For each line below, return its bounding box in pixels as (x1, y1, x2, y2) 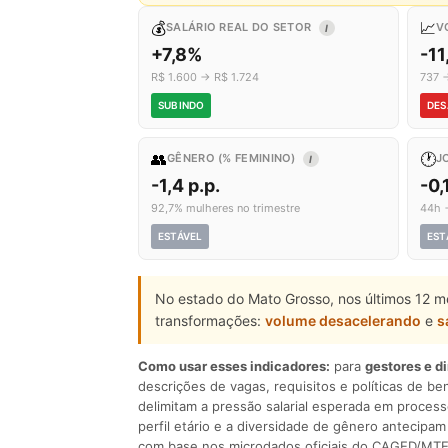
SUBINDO (158, 99, 205, 111)
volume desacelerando (265, 312, 421, 329)
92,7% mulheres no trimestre (151, 201, 300, 215)
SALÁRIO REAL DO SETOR (166, 20, 315, 34)
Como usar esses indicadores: (138, 358, 330, 374)
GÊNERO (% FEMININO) (167, 151, 299, 165)
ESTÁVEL (158, 230, 203, 242)
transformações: (155, 312, 265, 329)
